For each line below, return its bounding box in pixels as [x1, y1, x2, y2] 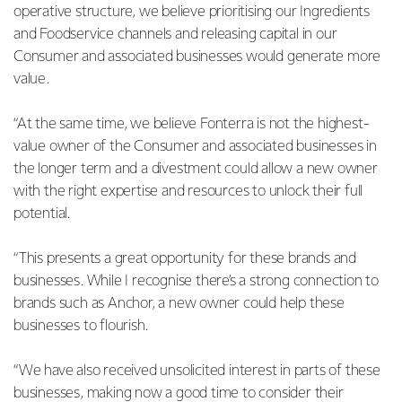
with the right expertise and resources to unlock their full [13, 183, 363, 199]
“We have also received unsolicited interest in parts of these [13, 363, 380, 379]
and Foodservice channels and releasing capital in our [13, 26, 337, 42]
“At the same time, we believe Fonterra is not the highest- [13, 116, 370, 132]
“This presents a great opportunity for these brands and [13, 250, 356, 267]
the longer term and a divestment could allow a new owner [13, 161, 378, 177]
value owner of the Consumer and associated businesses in [13, 138, 377, 154]
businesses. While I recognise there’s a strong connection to [13, 273, 379, 289]
